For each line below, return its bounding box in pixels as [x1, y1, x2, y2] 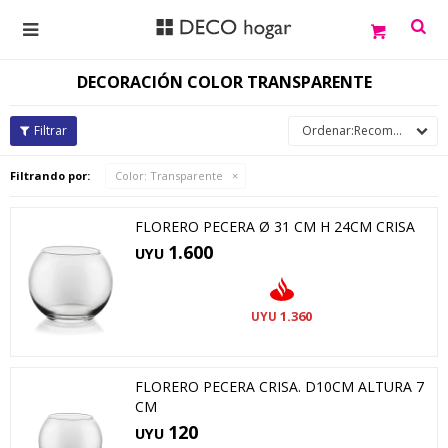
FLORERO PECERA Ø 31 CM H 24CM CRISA [135, 217, 415, 236]
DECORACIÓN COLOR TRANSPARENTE [76, 71, 372, 93]
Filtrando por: [10, 168, 90, 183]
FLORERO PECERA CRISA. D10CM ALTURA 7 [135, 377, 424, 396]
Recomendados [354, 122, 393, 139]
